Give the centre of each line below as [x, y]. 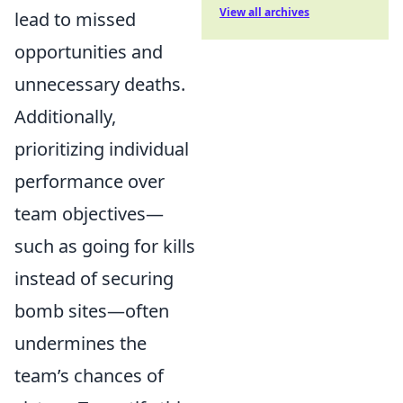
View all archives [264, 12]
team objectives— [89, 213]
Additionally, [65, 116]
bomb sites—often [92, 310]
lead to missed [75, 19]
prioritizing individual [102, 148]
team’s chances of [89, 375]
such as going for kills [105, 246]
